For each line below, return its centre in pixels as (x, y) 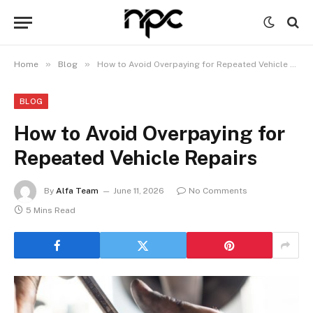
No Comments (218, 191)
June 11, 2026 (139, 191)
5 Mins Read (51, 210)
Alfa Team (77, 191)
